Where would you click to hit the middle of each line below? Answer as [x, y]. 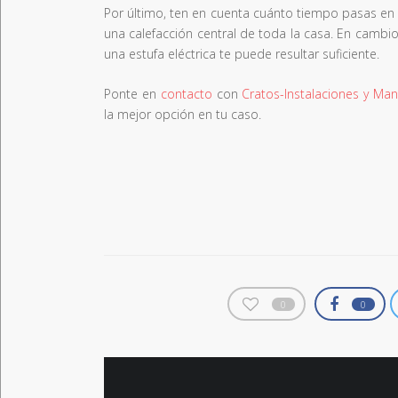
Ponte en [132, 93]
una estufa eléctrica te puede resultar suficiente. [242, 53]
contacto [186, 93]
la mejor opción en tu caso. [183, 114]
